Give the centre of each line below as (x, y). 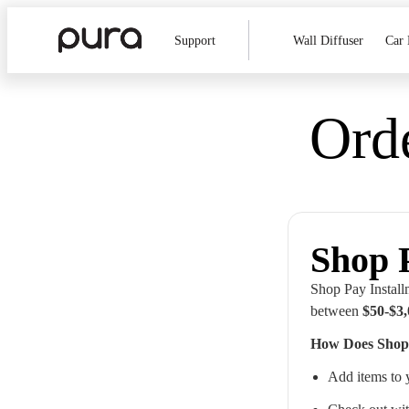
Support (195, 40)
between (336, 311)
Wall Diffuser (329, 40)
